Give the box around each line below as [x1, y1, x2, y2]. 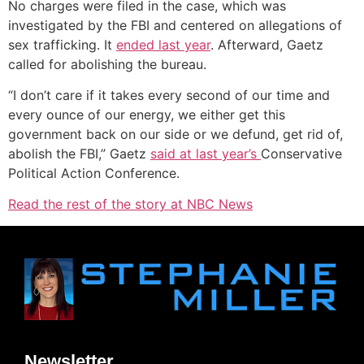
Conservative [261, 145, 342, 162]
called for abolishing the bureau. [8, 55, 206, 72]
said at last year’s [150, 145, 261, 162]
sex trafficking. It [8, 36, 116, 53]
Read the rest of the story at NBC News [8, 196, 253, 213]
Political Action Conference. [8, 165, 180, 182]
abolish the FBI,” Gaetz [8, 145, 150, 162]
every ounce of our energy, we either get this [8, 106, 285, 123]
